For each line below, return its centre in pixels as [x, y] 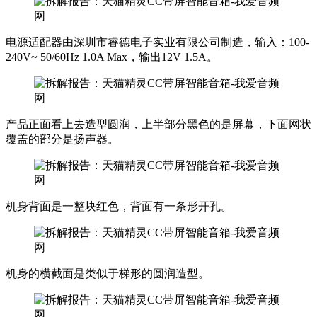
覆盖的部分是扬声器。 [62, 139]
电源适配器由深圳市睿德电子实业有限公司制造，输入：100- [157, 42]
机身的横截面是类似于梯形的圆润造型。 [108, 273]
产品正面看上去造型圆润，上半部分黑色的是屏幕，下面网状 [158, 124]
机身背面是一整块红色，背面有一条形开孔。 [119, 206]
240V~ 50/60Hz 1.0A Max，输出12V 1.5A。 [112, 57]
